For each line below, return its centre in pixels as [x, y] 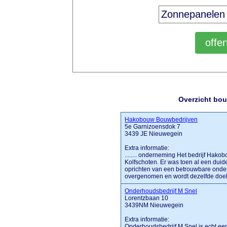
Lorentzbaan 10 [147, 198]
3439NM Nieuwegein [154, 205]
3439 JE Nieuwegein [154, 134]
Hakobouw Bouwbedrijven [161, 120]
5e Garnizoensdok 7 [153, 127]
